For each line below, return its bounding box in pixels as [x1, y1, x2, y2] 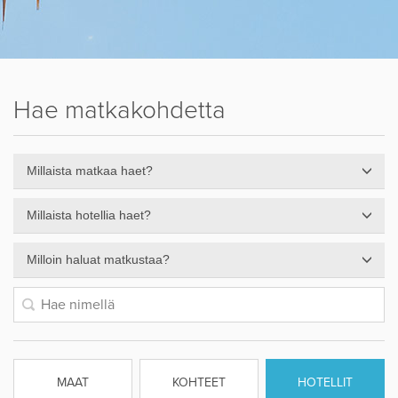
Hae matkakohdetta [13, 95, 226, 125]
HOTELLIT [298, 375, 354, 390]
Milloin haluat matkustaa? [27, 252, 170, 267]
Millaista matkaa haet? [27, 163, 153, 178]
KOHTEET [171, 375, 226, 390]
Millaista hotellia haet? [27, 208, 151, 222]
